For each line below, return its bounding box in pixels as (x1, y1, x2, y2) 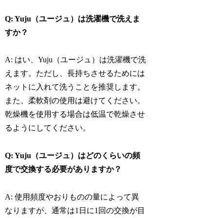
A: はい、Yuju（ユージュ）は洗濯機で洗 (5, 55, 146, 64)
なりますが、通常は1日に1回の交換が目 (5, 206, 145, 215)
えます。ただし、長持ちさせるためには (5, 69, 145, 78)
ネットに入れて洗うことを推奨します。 (5, 83, 145, 91)
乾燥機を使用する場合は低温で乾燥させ (5, 110, 145, 119)
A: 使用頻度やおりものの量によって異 (5, 193, 140, 201)
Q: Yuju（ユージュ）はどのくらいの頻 (5, 151, 141, 160)
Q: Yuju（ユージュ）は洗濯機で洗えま (5, 14, 141, 23)
